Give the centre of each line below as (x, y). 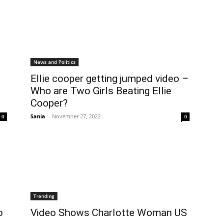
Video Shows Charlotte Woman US (109, 213)
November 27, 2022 (76, 116)
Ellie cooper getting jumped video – (110, 79)
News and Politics (55, 62)
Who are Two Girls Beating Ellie (101, 91)
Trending (44, 196)
